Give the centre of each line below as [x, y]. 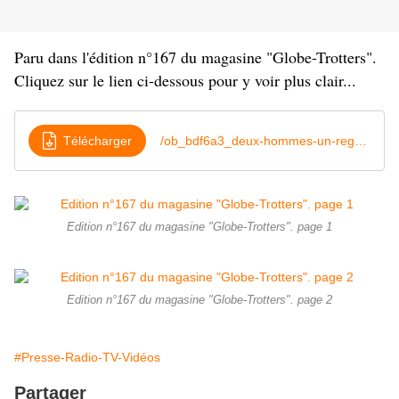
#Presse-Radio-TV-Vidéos [87, 358]
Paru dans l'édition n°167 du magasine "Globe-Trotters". [195, 57]
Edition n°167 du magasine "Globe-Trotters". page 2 [199, 301]
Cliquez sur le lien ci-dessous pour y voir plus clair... [185, 81]
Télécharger [98, 140]
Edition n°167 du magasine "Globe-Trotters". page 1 [199, 228]
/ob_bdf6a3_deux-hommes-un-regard [361, 140]
